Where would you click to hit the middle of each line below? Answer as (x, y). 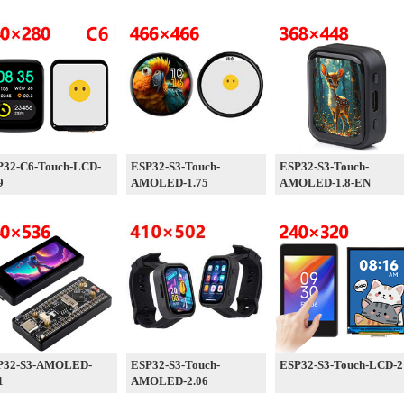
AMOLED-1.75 (170, 183)
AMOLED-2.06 (170, 381)
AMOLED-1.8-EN (325, 183)
